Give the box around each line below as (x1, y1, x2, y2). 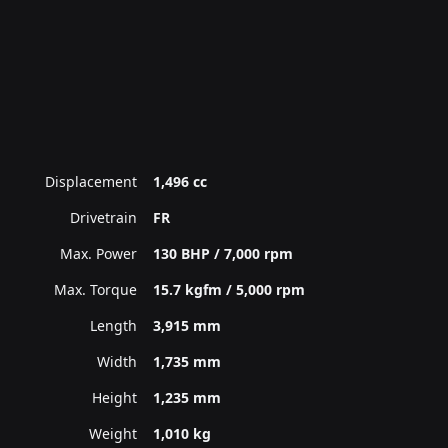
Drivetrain (70, 207, 138, 227)
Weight (89, 423, 138, 443)
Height (92, 387, 138, 407)
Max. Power (60, 243, 138, 263)
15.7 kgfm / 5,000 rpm (153, 279, 306, 299)
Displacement (45, 171, 138, 191)
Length (90, 315, 138, 335)
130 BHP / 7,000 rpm (153, 243, 294, 263)
